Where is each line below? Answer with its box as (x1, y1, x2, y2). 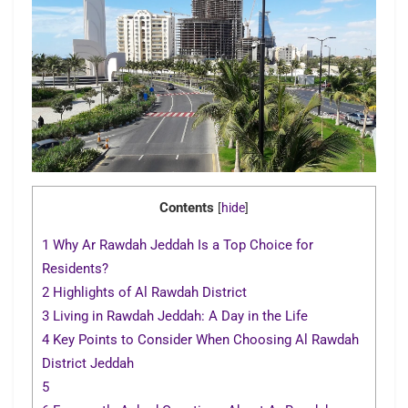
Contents (159, 199, 214, 217)
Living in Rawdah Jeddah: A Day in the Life (49, 308, 308, 325)
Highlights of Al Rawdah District (49, 284, 247, 301)
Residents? (42, 260, 108, 278)
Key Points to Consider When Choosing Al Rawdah (49, 331, 359, 349)
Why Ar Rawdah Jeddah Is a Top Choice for (49, 237, 313, 254)
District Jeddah (42, 355, 134, 372)
